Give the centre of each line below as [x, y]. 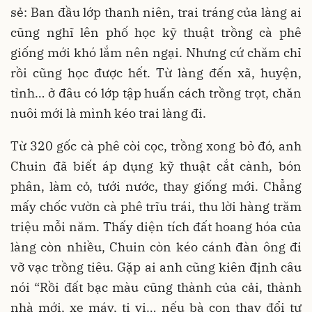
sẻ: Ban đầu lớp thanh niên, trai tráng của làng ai [156, 12]
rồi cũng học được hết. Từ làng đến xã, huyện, [156, 73]
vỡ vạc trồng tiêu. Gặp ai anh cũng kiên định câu [156, 267]
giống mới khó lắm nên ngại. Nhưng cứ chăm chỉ [156, 53]
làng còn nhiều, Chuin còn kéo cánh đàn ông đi [156, 247]
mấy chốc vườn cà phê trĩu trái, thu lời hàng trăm [156, 206]
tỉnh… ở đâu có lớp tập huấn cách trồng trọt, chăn [156, 93]
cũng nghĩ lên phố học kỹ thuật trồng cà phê [156, 32]
